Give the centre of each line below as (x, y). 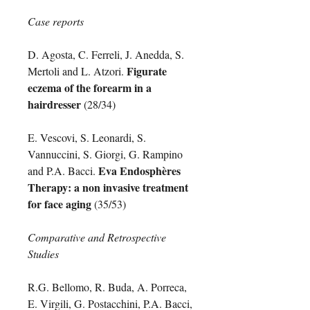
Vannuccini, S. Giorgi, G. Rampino (105, 154)
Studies (43, 253)
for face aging (60, 203)
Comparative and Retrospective (97, 237)
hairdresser (54, 104)
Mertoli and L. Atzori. (77, 71)
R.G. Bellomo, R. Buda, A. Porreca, (107, 286)
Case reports (56, 21)
